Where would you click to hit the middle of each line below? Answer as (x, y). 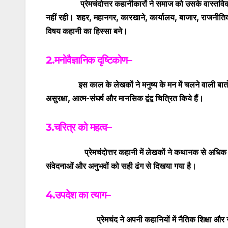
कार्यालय (162, 17)
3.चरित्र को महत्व (76, 127)
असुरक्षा (57, 98)
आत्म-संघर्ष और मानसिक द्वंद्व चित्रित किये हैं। (138, 98)
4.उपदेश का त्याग (76, 195)
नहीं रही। (60, 17)
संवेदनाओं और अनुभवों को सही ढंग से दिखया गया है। (121, 166)
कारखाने (133, 17)
